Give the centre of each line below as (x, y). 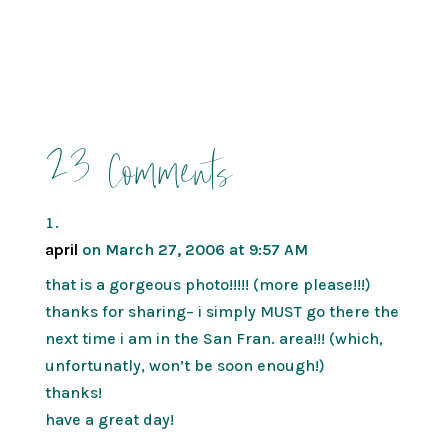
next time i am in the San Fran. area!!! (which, (213, 338)
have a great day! (109, 419)
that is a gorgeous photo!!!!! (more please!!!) (207, 284)
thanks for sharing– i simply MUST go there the (221, 311)
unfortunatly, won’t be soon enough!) (184, 365)
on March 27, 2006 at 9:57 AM (194, 249)
